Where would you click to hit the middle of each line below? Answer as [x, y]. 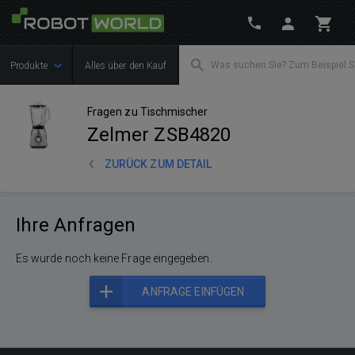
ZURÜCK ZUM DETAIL [158, 164]
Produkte [30, 66]
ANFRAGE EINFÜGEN [193, 292]
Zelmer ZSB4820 [159, 135]
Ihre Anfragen [76, 225]
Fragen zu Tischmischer [148, 112]
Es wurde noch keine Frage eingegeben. [114, 258]
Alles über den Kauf [126, 66]
